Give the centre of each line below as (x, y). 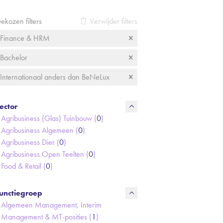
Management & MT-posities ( (46, 217)
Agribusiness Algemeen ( (40, 130)
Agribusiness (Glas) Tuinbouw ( (49, 118)
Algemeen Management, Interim (51, 205)
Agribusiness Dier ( (30, 142)
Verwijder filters (113, 21)
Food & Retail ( (23, 166)
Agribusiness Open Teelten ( (45, 154)
